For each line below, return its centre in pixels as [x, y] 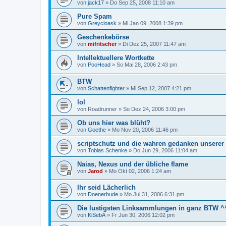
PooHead [99, 65]
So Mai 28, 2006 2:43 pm [147, 65]
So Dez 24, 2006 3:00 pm [154, 109]
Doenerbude [103, 194]
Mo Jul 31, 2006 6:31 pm [154, 194]
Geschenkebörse [103, 37]
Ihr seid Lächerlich [106, 188]
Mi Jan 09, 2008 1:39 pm [153, 23]
